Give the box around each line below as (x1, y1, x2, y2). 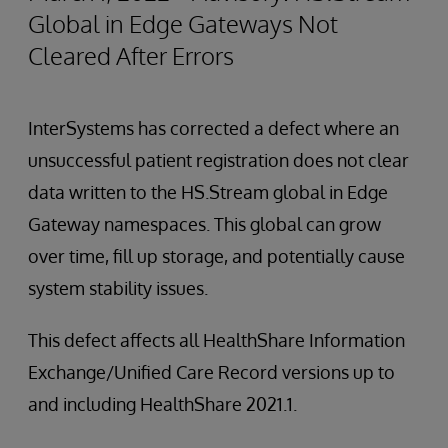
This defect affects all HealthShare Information (28, 329, 405, 351)
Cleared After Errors (28, 40, 234, 71)
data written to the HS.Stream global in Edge (28, 181, 388, 203)
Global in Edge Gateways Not (28, 8, 338, 39)
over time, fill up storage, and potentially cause (28, 245, 405, 267)
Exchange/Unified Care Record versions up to (28, 361, 395, 383)
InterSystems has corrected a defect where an (28, 117, 399, 139)
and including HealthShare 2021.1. (28, 393, 297, 415)
